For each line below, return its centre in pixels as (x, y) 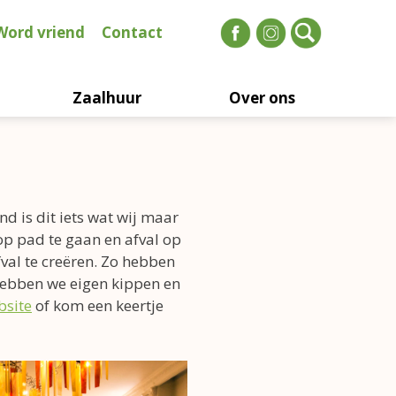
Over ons (262, 97)
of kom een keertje (98, 305)
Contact (132, 33)
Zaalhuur (107, 97)
